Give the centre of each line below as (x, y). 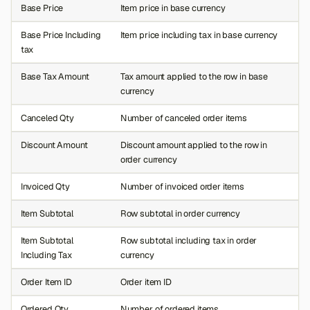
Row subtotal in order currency (180, 214)
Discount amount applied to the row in (193, 145)
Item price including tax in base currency (199, 35)
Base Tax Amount (55, 77)
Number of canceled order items (183, 118)
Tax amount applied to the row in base (194, 77)
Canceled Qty (47, 118)
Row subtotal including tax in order (189, 241)
